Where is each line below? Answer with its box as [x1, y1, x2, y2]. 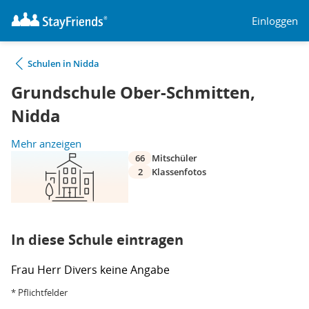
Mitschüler [152, 152, 197, 164]
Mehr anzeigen [11, 137, 81, 150]
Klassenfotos [152, 166, 206, 178]
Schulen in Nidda [28, 57, 99, 70]
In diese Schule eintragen [11, 230, 183, 249]
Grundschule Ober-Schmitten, [11, 81, 255, 104]
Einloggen [252, 13, 298, 28]
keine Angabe [100, 262, 170, 277]
